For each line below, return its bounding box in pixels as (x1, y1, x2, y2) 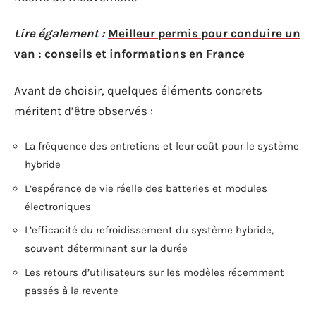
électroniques (25, 200, 91, 213)
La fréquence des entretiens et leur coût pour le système (25, 140, 299, 152)
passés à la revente (25, 284, 119, 297)
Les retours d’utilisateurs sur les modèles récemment (25, 265, 284, 279)
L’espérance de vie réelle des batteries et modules (25, 181, 267, 195)
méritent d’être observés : (14, 103, 153, 118)
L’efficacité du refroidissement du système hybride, (25, 224, 274, 236)
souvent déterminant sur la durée (25, 242, 188, 255)
